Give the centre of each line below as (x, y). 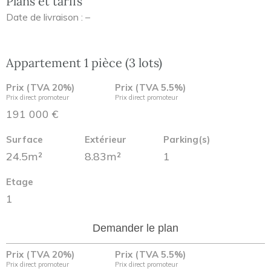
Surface (24, 139)
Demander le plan (135, 228)
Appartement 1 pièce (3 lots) (84, 63)
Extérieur (106, 139)
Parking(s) (187, 139)
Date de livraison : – (48, 17)
